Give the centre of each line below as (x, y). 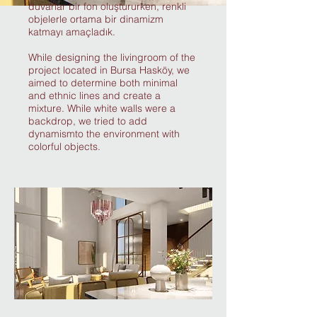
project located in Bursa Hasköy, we (109, 70)
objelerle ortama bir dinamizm (96, 19)
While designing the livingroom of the (112, 57)
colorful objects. (64, 146)
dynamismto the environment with (104, 134)
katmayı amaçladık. (72, 32)
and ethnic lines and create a (94, 96)
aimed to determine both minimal (103, 83)
